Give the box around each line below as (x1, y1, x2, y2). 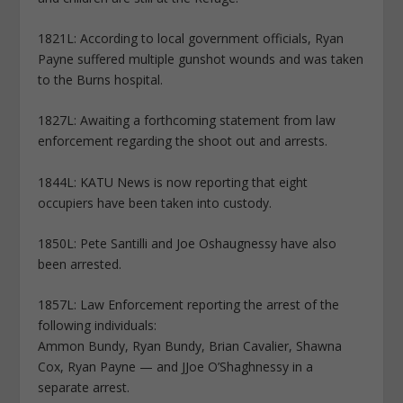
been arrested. (38, 255, 122, 273)
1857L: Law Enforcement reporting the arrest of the (38, 296, 340, 314)
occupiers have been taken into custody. (38, 193, 273, 211)
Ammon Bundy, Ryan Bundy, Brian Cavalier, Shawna (38, 337, 343, 355)
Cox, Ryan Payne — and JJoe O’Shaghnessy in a (38, 358, 314, 376)
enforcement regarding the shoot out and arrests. (38, 132, 328, 150)
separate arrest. (38, 379, 130, 397)
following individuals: (38, 317, 157, 335)
